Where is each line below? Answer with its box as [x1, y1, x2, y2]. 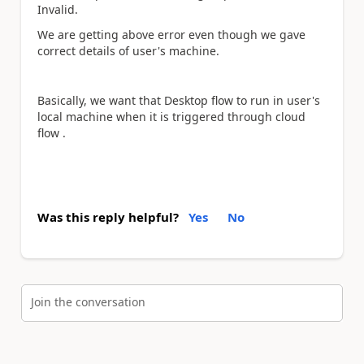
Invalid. [37, 2, 78, 17]
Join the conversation [31, 293, 145, 310]
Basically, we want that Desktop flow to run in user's [37, 92, 320, 108]
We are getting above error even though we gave [37, 26, 305, 42]
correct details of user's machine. [37, 42, 219, 58]
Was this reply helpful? [37, 209, 179, 225]
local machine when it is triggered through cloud [37, 108, 305, 124]
